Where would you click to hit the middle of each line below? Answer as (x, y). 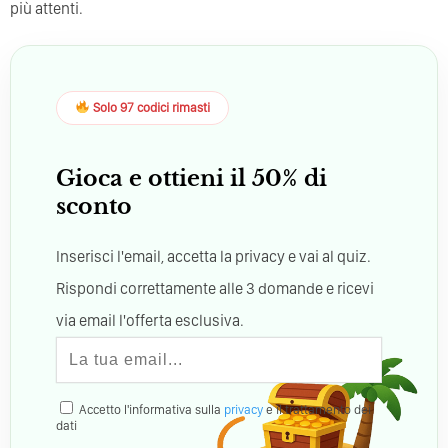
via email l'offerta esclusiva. (150, 320)
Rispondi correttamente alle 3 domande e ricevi (215, 288)
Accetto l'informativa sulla (150, 409)
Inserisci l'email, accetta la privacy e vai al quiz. (213, 256)
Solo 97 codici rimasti (149, 107)
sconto (94, 206)
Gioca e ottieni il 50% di (191, 178)
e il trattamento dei (317, 409)
